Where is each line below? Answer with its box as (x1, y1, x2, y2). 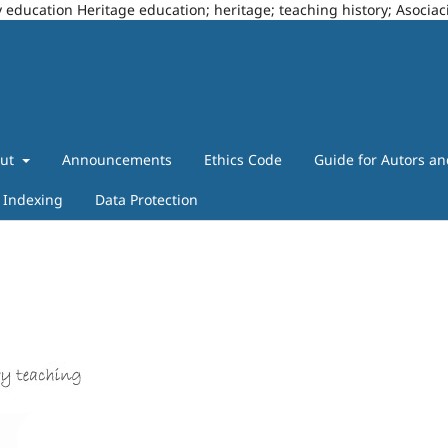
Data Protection (94, 189, 198, 209)
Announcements (61, 149, 172, 169)
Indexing (2, 189, 63, 209)
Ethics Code (203, 149, 282, 169)
